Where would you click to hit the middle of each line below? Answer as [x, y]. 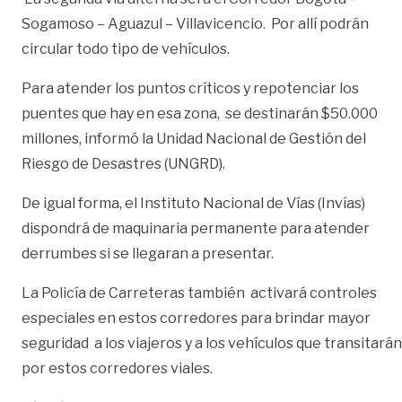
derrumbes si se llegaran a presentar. [148, 253]
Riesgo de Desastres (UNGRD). [126, 163]
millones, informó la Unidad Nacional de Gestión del [194, 138]
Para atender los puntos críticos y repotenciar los [190, 88]
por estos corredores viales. [117, 368]
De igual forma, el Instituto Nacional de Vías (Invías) [193, 203]
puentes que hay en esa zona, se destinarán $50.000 [200, 113]
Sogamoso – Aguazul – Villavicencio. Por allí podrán [195, 23]
